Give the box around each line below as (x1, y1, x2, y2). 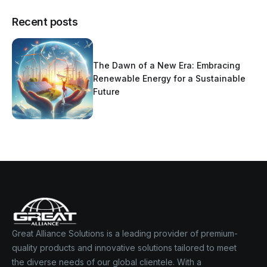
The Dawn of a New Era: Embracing (93, 60, 240, 71)
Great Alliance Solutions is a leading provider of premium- (12, 228, 238, 239)
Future (93, 86, 120, 97)
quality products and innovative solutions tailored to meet (12, 243, 237, 253)
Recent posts (12, 15, 78, 29)
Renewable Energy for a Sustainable (93, 73, 246, 84)
